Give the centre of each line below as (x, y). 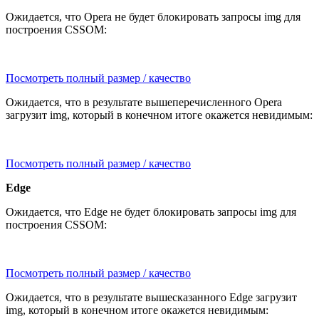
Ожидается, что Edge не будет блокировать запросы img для (151, 212)
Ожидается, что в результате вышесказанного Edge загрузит (151, 298)
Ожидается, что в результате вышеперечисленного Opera (144, 103)
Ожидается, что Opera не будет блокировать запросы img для (153, 17)
